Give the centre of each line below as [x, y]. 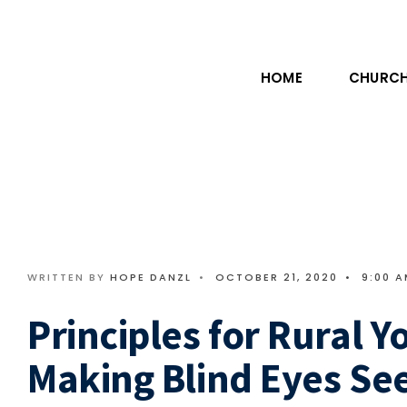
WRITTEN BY [69, 277]
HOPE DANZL [151, 277]
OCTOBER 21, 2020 [277, 277]
